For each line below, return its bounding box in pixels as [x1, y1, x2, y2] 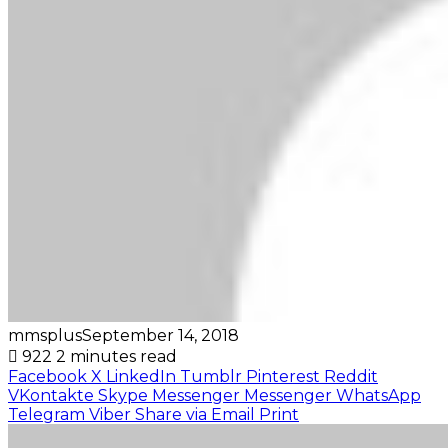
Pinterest [246, 366, 320, 386]
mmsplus [8, 325, 82, 345]
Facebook [8, 366, 87, 386]
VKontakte [8, 385, 94, 405]
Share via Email [135, 404, 255, 424]
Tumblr [180, 366, 242, 386]
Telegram [8, 404, 85, 424]
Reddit [324, 366, 378, 386]
